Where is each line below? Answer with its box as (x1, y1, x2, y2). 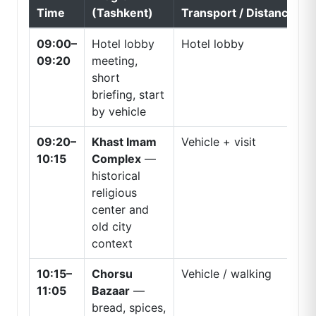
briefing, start (91, 87, 164, 102)
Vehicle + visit (181, 135, 256, 150)
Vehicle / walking (181, 267, 272, 281)
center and (91, 202, 149, 217)
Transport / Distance (181, 6, 295, 20)
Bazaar (91, 284, 130, 298)
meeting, (91, 54, 138, 68)
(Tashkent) (91, 6, 153, 20)
